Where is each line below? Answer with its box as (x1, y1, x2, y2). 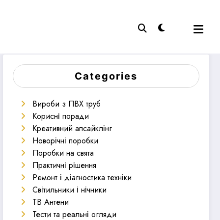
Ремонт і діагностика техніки (32, 171, 132, 183)
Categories (75, 70, 138, 82)
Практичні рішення (32, 159, 97, 171)
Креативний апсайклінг (32, 122, 112, 134)
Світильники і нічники (32, 184, 107, 195)
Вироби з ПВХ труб (32, 98, 101, 110)
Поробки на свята (32, 147, 94, 159)
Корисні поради (32, 110, 89, 122)
